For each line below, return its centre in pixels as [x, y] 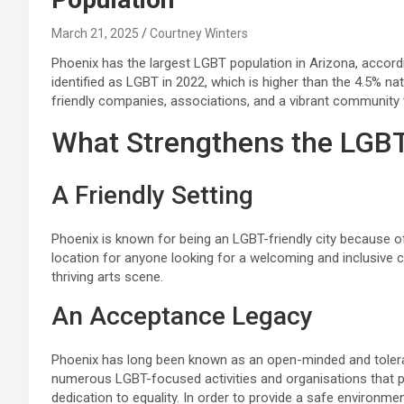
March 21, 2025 [95, 34]
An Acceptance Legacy [182, 317]
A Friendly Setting [152, 196]
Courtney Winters [199, 34]
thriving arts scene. [107, 277]
